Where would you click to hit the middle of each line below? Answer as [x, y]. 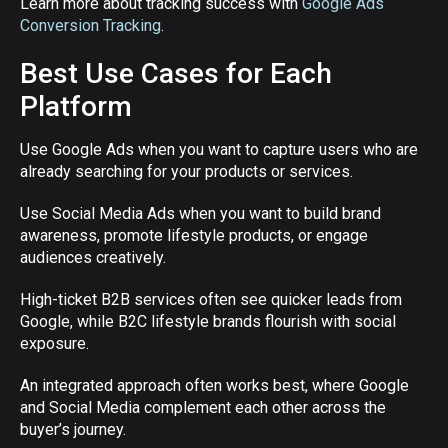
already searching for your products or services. [186, 171]
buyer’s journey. [73, 429]
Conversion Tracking [90, 25]
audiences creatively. [93, 257]
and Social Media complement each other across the [203, 407]
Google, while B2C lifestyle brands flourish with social [208, 321]
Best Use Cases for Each [176, 73]
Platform [76, 106]
